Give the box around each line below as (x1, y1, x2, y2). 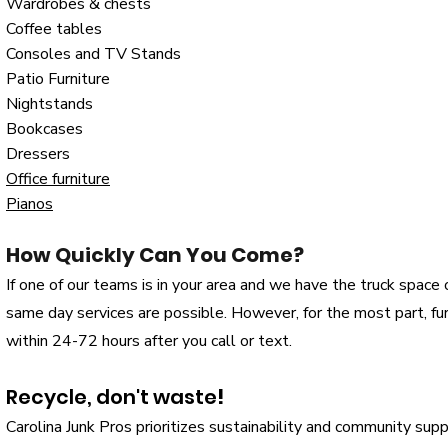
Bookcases (6, 118, 83, 140)
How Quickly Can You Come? (6, 241, 304, 269)
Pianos (6, 193, 53, 215)
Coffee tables (6, 18, 102, 40)
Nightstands (6, 93, 93, 115)
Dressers (6, 143, 70, 165)
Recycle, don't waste (6, 383, 217, 411)
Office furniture (6, 168, 110, 190)
